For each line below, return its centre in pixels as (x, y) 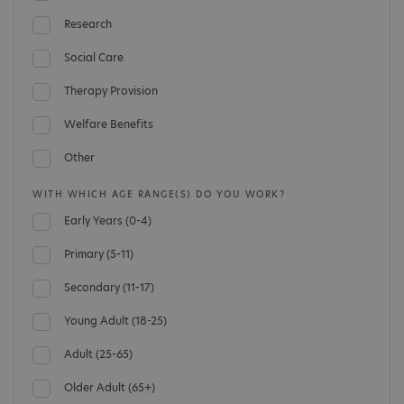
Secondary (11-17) (109, 287)
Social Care (94, 57)
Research (88, 24)
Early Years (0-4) (108, 220)
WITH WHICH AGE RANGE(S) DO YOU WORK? (159, 194)
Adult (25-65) (98, 354)
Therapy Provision (111, 91)
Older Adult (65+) (110, 387)
